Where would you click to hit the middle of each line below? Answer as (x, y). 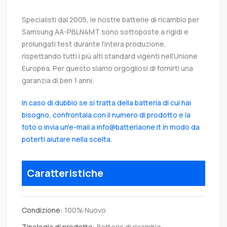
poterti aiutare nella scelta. (67, 139)
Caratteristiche (65, 173)
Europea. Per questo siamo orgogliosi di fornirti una (107, 68)
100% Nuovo (84, 210)
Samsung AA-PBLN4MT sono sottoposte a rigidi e (105, 32)
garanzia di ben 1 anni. (58, 81)
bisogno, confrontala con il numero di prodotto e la (106, 115)
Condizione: (42, 210)
